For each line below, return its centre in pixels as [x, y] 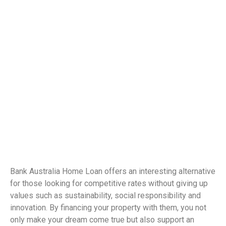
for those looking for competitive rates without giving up [109, 184]
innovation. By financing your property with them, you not [108, 208]
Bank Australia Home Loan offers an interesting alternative [113, 172]
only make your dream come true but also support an [102, 220]
